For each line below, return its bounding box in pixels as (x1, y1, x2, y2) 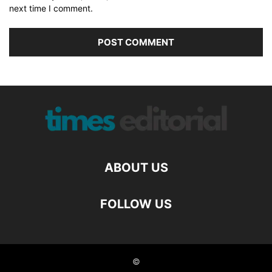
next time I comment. (9, 3, 93, 14)
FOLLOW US (100, 197, 172, 212)
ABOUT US (104, 160, 168, 175)
